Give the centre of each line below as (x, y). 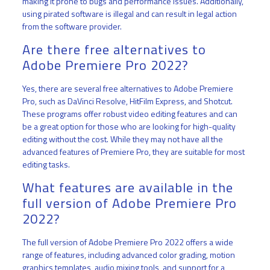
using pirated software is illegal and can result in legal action (129, 14)
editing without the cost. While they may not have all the (122, 139)
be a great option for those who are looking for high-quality (129, 127)
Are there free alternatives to (114, 50)
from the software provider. (72, 27)
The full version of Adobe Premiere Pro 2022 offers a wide (127, 242)
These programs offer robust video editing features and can (130, 114)
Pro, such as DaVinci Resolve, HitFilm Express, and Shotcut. (127, 101)
